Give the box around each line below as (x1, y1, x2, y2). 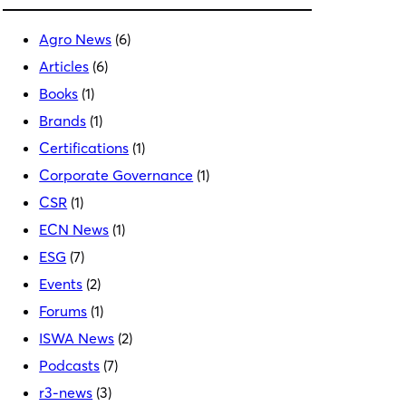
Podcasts (39, 355, 101, 374)
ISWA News (39, 328, 115, 347)
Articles (39, 56, 90, 75)
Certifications (39, 138, 130, 157)
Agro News (39, 29, 112, 48)
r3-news (39, 382, 93, 401)
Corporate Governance (39, 165, 194, 184)
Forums (39, 301, 88, 320)
